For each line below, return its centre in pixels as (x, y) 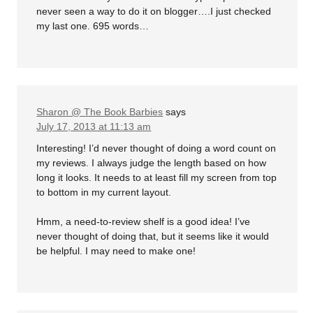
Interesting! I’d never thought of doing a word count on (156, 148)
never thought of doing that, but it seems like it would (153, 236)
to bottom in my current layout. (104, 192)
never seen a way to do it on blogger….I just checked (154, 11)
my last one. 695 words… (93, 26)
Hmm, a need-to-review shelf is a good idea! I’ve (144, 222)
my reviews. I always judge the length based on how (152, 163)
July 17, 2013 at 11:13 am (94, 126)
